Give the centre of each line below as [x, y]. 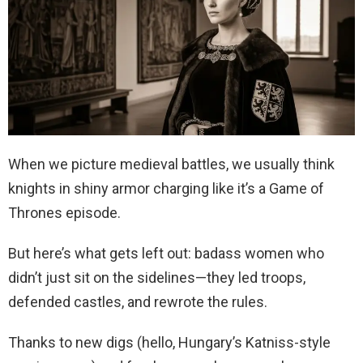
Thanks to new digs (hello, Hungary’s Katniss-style [169, 342]
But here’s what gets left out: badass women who [166, 253]
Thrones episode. [64, 212]
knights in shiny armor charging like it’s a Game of [166, 188]
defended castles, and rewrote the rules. [138, 301]
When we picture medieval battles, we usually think [171, 164]
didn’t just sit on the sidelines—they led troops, [157, 277]
